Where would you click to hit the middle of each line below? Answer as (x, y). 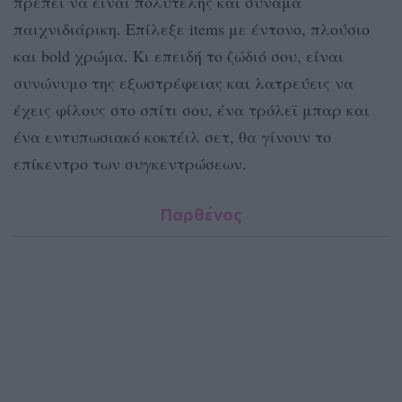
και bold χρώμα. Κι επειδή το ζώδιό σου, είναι (179, 56)
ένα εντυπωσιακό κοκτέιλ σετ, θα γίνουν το (172, 137)
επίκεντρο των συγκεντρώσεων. (130, 164)
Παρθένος (201, 215)
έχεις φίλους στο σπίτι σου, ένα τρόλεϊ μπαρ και (192, 110)
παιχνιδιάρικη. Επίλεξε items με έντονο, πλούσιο (192, 29)
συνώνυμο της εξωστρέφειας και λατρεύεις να (184, 83)
